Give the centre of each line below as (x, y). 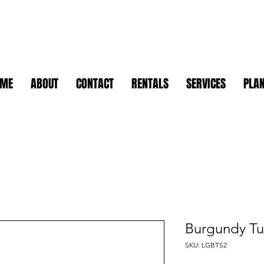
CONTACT (95, 84)
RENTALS (150, 84)
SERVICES (206, 84)
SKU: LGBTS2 (206, 245)
